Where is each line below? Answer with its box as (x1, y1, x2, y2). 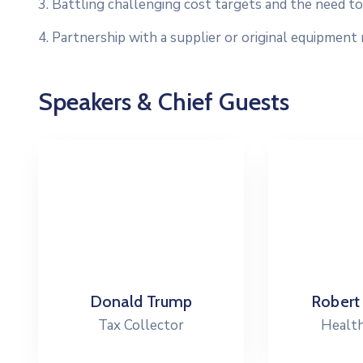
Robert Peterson (108, 292, 228, 312)
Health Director (117, 316, 218, 335)
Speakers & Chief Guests (38, 87, 289, 117)
